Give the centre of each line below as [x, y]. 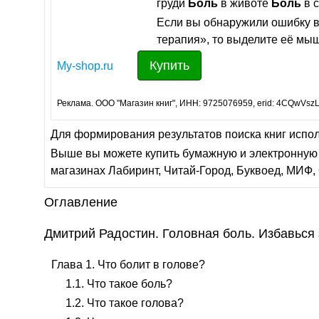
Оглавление [81, 202]
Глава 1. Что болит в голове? [128, 265]
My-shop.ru [85, 66]
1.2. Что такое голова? [125, 303]
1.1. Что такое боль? [119, 284]
